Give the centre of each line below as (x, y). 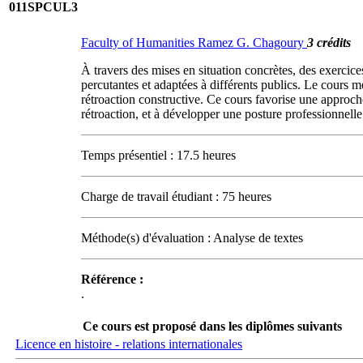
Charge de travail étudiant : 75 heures (176, 196)
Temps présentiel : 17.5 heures (158, 155)
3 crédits (329, 43)
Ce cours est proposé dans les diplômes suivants (212, 326)
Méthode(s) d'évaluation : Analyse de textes (192, 238)
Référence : (112, 279)
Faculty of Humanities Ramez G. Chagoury (194, 43)
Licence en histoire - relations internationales (129, 344)
